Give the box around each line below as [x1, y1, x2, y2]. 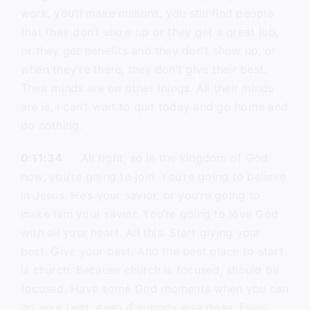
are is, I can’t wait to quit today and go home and [20, 100, 288, 113]
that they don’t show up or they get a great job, [20, 25, 279, 39]
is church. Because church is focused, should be [20, 263, 280, 277]
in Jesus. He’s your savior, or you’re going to [20, 188, 261, 202]
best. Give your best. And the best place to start [20, 244, 284, 258]
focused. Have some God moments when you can [20, 282, 289, 295]
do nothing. [20, 118, 82, 132]
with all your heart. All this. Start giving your [20, 226, 261, 239]
